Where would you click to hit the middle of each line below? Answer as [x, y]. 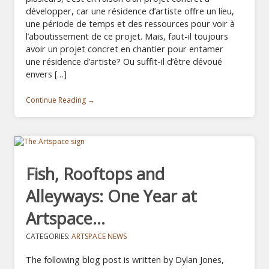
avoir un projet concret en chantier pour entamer [125, 49]
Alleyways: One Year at [112, 196]
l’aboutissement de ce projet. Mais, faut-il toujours [127, 36]
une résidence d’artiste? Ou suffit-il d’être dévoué [124, 62]
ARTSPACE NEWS [99, 236]
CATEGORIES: [49, 236]
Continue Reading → [61, 100]
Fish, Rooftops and [95, 174]
